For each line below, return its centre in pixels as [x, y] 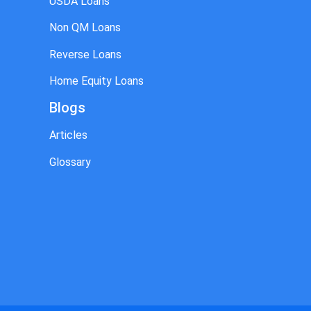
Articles [68, 135]
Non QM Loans [85, 28]
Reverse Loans [85, 54]
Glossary [70, 162]
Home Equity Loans [96, 81]
